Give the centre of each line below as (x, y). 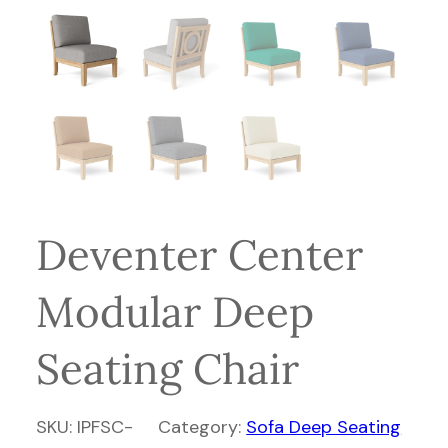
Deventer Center (199, 255)
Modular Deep (175, 312)
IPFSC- (105, 427)
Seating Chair (167, 369)
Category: (202, 427)
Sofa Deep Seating (324, 427)
